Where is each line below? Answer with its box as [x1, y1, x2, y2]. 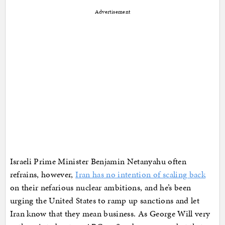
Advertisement [94, 8, 131, 16]
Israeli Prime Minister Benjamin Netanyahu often [10, 155, 186, 168]
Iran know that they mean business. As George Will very [10, 207, 210, 220]
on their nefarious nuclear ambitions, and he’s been [10, 181, 191, 194]
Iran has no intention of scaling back [75, 168, 206, 181]
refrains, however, [10, 168, 76, 181]
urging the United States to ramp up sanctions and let [10, 194, 200, 207]
